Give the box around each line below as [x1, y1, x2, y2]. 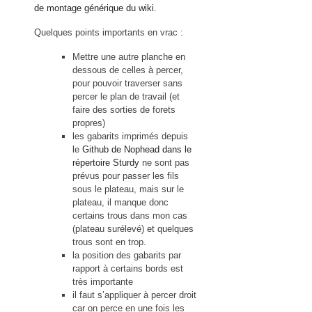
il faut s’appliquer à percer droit [72, 290, 196, 301]
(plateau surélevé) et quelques [72, 224, 194, 235]
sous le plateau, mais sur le [72, 184, 184, 195]
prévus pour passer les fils [72, 171, 179, 182]
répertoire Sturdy [72, 157, 139, 169]
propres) [72, 118, 105, 129]
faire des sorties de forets [72, 104, 175, 116]
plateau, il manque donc [72, 197, 169, 208]
